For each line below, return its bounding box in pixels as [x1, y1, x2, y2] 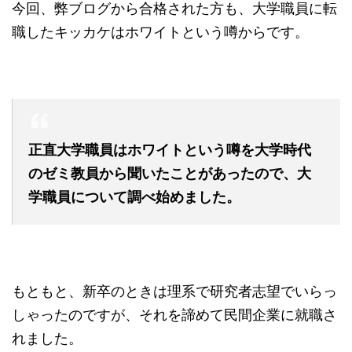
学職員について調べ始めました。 [28, 189, 240, 206]
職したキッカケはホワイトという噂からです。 [12, 24, 309, 41]
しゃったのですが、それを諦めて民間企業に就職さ [12, 306, 337, 324]
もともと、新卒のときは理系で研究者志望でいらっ [12, 283, 337, 300]
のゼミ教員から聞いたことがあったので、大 [28, 165, 311, 182]
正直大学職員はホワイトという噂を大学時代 [28, 141, 311, 159]
